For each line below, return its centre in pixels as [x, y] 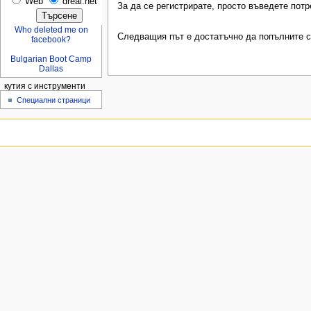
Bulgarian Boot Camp [51, 59]
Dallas [51, 69]
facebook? [51, 40]
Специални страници [54, 100]
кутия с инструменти [44, 86]
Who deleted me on [51, 30]
